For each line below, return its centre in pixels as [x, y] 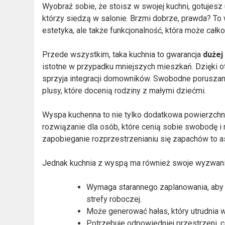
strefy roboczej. [114, 199]
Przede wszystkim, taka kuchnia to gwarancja [123, 54]
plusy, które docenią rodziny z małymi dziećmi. [124, 90]
